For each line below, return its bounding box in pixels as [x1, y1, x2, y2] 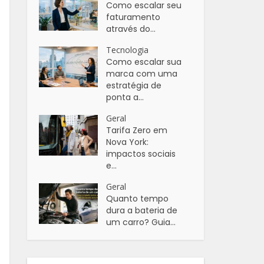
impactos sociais [106, 148, 176, 160]
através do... [106, 23, 156, 35]
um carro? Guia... [106, 216, 176, 228]
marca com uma [106, 68, 178, 80]
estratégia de [106, 80, 162, 91]
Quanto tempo [106, 193, 169, 204]
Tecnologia [106, 44, 149, 55]
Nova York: [106, 136, 149, 148]
